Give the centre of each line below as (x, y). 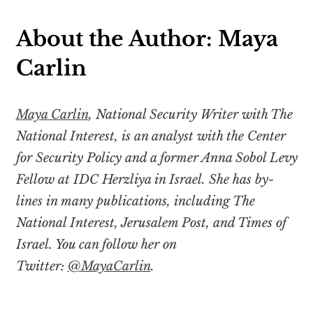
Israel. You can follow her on (96, 245)
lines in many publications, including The (135, 202)
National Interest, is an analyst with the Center (151, 137)
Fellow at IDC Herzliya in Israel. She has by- (145, 180)
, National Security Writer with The (190, 115)
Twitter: (42, 267)
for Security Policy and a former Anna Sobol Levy (156, 158)
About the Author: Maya (147, 39)
